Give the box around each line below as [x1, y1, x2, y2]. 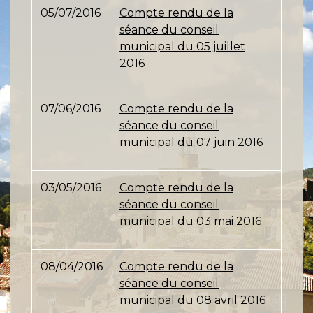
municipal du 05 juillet [119, 40, 245, 53]
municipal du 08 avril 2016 [119, 293, 265, 307]
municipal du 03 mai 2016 [119, 214, 261, 228]
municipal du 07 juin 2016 [119, 136, 263, 149]
